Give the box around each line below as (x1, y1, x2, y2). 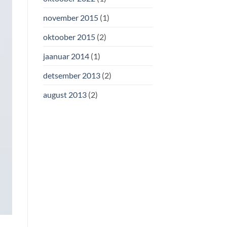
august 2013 (43, 90, 87, 100)
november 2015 (43, 13, 98, 23)
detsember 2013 (43, 70, 100, 81)
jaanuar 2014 (43, 51, 89, 61)
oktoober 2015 (43, 32, 95, 42)
